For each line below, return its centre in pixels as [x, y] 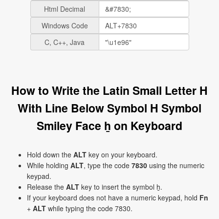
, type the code [108, 165]
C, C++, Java [65, 42]
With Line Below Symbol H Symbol [109, 108]
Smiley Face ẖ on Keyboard [109, 125]
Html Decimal [65, 9]
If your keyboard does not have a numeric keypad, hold [113, 197]
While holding [49, 165]
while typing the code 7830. [89, 208]
